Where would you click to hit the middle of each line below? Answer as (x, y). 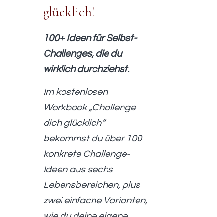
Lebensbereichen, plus (92, 185)
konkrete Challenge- (87, 154)
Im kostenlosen (76, 92)
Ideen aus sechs (78, 169)
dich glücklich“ (74, 123)
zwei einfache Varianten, (95, 200)
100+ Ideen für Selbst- (90, 38)
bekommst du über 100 (93, 138)
